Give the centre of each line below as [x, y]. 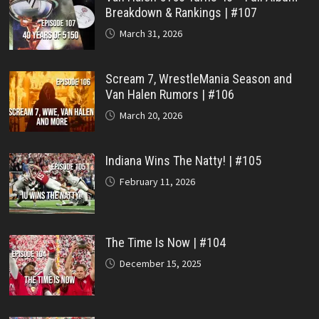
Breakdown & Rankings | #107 [181, 12]
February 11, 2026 [157, 181]
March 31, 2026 [151, 33]
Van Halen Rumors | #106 [169, 94]
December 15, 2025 [160, 263]
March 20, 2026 [151, 115]
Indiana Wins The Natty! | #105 [183, 160]
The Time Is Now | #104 [165, 242]
